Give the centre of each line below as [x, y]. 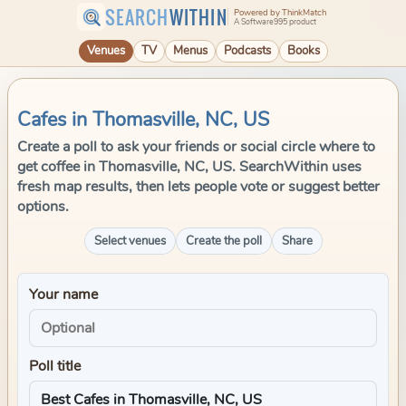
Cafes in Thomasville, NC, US [143, 120]
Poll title [55, 366]
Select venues [130, 241]
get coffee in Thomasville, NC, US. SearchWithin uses [189, 167]
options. [43, 207]
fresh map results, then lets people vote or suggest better [198, 187]
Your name [63, 295]
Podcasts [247, 51]
